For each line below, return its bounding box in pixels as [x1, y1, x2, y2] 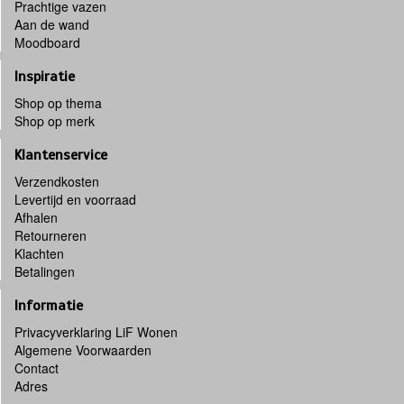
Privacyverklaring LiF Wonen [14, 322, 178, 341]
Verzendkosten [14, 171, 99, 190]
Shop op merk [14, 111, 95, 130]
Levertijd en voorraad [14, 189, 136, 208]
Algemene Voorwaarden [14, 340, 151, 359]
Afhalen [14, 207, 58, 226]
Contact [14, 358, 59, 377]
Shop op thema [14, 93, 102, 112]
